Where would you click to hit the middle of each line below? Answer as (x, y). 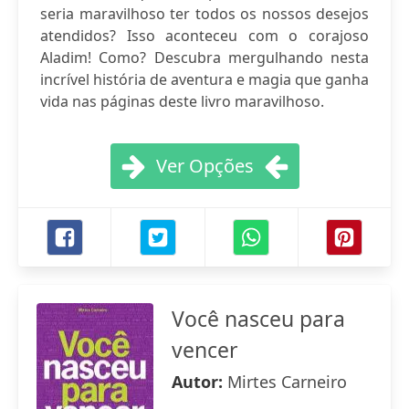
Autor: (199, 382)
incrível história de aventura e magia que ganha (204, 79)
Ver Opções (204, 166)
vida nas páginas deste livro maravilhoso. (182, 101)
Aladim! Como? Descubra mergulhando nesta (204, 58)
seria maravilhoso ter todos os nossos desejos (204, 14)
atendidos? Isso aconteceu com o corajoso (204, 36)
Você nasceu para (258, 319)
